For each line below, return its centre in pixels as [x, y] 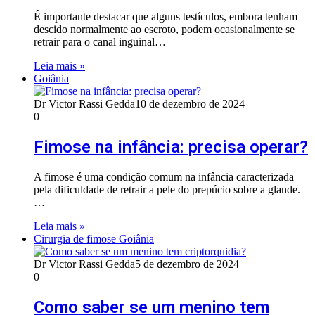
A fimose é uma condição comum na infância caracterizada [164, 177]
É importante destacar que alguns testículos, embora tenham [166, 17]
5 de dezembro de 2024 [187, 264]
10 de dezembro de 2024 [190, 104]
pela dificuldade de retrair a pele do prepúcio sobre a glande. [167, 190]
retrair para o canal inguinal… [100, 42]
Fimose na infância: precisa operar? [171, 147]
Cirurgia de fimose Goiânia [94, 239]
